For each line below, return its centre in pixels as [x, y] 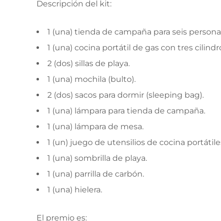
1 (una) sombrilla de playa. [97, 158]
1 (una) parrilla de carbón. [97, 174]
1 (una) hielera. [76, 190]
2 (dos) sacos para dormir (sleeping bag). [126, 95]
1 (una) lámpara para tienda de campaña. [126, 111]
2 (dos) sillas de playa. [90, 63]
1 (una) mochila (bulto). [92, 79]
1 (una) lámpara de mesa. [95, 127]
